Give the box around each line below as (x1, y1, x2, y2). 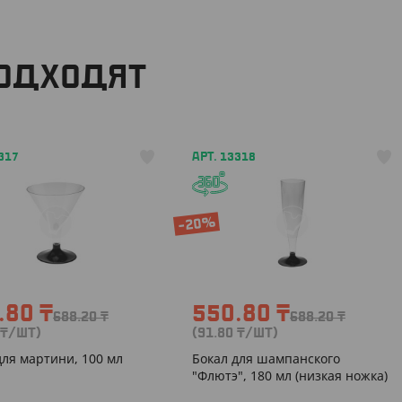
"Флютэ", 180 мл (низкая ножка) (192, 367, 388, 384)
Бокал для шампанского (192, 350, 340, 367)
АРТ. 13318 (192, 152, 256, 162)
